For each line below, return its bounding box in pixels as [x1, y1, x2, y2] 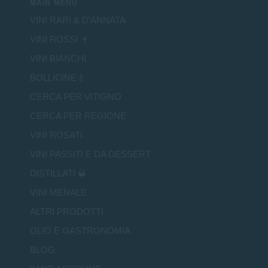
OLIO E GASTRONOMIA [30, 226, 130, 236]
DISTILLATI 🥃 [30, 169, 87, 178]
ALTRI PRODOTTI [30, 207, 103, 217]
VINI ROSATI [30, 130, 83, 140]
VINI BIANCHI [30, 54, 86, 63]
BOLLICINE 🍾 [30, 73, 83, 83]
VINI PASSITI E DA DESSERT [30, 150, 151, 159]
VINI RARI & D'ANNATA [30, 16, 126, 25]
